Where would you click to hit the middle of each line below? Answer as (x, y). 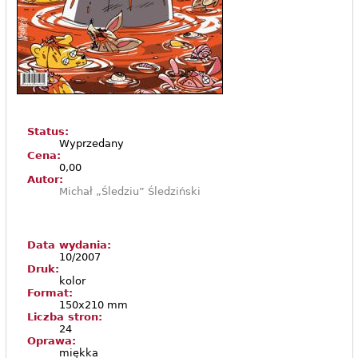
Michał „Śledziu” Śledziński (129, 192)
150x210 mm (93, 305)
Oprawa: (51, 341)
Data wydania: (69, 245)
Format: (50, 293)
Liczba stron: (64, 317)
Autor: (45, 180)
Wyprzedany (91, 144)
